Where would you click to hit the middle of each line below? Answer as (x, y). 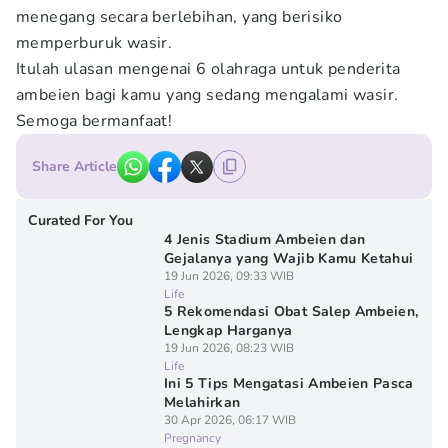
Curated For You (80, 220)
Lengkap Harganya (228, 330)
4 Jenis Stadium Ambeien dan (264, 239)
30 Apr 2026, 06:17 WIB (229, 420)
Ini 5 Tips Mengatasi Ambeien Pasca (288, 383)
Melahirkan (202, 402)
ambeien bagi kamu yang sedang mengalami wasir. (207, 95)
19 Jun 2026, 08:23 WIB (228, 348)
